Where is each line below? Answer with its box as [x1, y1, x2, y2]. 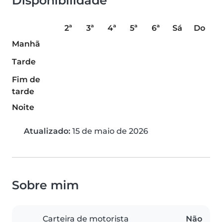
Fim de [12, 75, 40, 85]
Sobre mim [12, 178, 79, 193]
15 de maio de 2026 [70, 126, 148, 136]
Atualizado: [24, 126, 70, 136]
